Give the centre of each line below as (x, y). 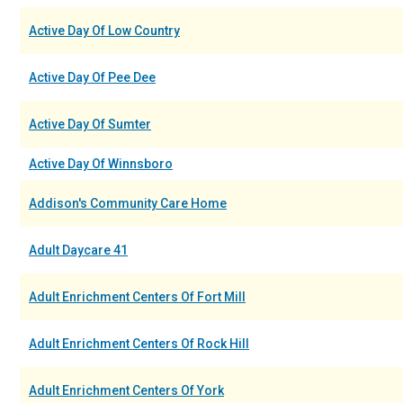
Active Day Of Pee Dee (92, 77)
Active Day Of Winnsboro (101, 164)
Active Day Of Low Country (104, 31)
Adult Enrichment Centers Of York (126, 390)
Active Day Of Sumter (90, 124)
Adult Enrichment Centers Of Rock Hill (139, 344)
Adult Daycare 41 (78, 250)
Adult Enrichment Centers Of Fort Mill (137, 297)
